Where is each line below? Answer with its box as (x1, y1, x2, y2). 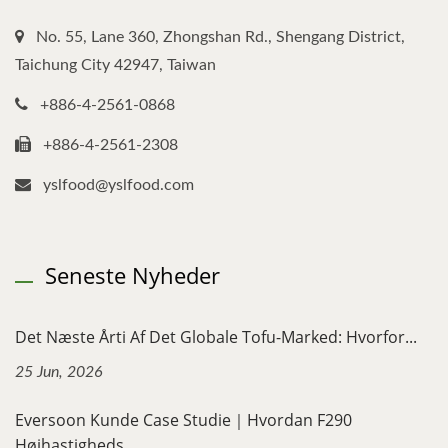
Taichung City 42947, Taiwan (15, 56, 216, 73)
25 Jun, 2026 (15, 363, 103, 380)
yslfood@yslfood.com (43, 176, 194, 193)
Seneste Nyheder (45, 259, 220, 290)
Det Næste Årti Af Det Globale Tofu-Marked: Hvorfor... (15, 325, 417, 348)
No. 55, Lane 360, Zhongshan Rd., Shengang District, (36, 28, 405, 45)
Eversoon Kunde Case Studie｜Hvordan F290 (15, 408, 352, 431)
